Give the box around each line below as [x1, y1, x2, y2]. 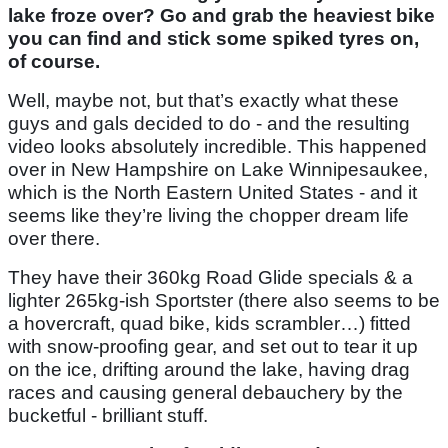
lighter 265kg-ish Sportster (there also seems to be [8, 290, 440, 312]
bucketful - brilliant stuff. [8, 405, 208, 427]
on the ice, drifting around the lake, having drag [8, 359, 410, 381]
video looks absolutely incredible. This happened [8, 136, 427, 158]
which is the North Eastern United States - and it [8, 182, 417, 204]
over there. [8, 228, 100, 250]
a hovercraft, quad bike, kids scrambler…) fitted [8, 313, 411, 335]
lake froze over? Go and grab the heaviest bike [8, 5, 435, 27]
